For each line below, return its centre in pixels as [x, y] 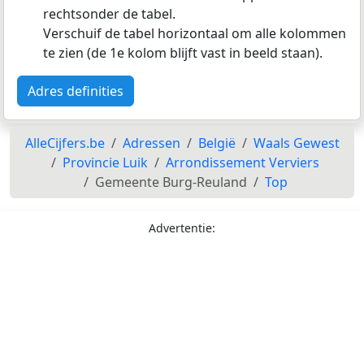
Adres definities [76, 91]
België [217, 143]
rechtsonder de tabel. [109, 13]
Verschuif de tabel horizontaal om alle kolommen [195, 33]
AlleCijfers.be [65, 143]
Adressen [151, 143]
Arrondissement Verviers [243, 162]
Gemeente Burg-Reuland [171, 182]
